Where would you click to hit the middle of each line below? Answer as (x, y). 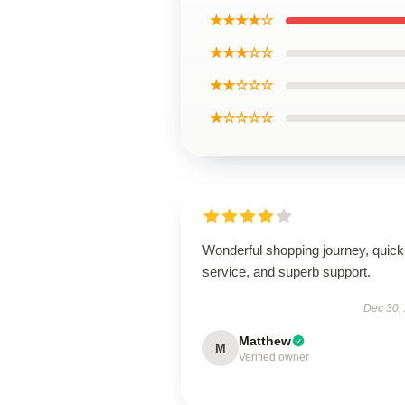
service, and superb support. (287, 272)
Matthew (265, 341)
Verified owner (274, 357)
